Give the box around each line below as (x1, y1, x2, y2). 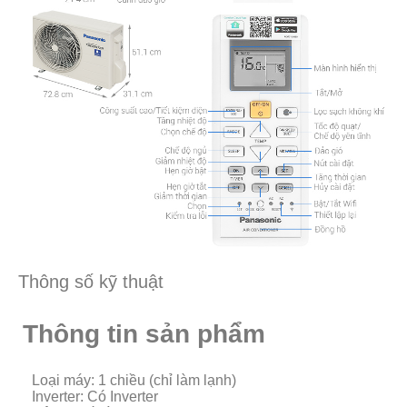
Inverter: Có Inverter (32, 388, 158, 404)
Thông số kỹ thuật (18, 271, 164, 292)
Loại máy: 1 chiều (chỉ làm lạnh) (32, 372, 236, 388)
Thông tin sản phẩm (23, 319, 265, 348)
